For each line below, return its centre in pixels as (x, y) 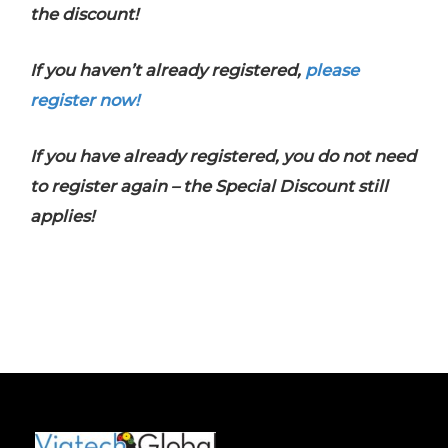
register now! (84, 99)
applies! (62, 216)
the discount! (84, 13)
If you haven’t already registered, (167, 69)
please (332, 69)
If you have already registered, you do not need (223, 156)
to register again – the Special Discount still (209, 186)
